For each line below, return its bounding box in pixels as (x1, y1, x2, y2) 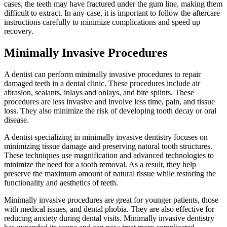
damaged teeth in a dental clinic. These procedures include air (4, 79, 200, 88)
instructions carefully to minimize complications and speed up (4, 18, 200, 27)
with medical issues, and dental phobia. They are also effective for (4, 204, 214, 213)
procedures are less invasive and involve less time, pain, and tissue (4, 97, 215, 106)
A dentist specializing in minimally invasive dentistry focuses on (4, 132, 208, 141)
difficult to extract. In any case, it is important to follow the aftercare (4, 9, 220, 18)
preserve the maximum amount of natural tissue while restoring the (4, 169, 216, 178)
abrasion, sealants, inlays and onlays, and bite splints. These (4, 88, 194, 97)
